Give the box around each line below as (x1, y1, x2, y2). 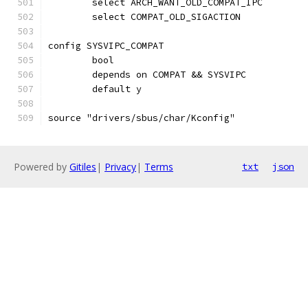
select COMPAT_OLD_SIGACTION (92, 11, 241, 23)
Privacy (104, 160, 136, 173)
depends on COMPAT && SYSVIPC (92, 69, 246, 80)
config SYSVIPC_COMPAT (48, 40, 164, 52)
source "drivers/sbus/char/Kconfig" (48, 112, 235, 124)
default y (92, 83, 142, 95)
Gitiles (69, 160, 96, 173)
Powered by (14, 160, 69, 173)
